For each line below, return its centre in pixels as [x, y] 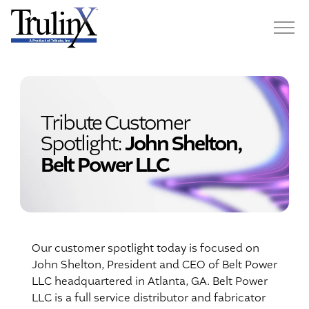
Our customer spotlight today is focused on [146, 249]
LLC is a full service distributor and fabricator [149, 298]
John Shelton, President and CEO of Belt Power [154, 265]
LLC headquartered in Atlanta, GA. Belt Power [150, 282]
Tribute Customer [116, 123]
